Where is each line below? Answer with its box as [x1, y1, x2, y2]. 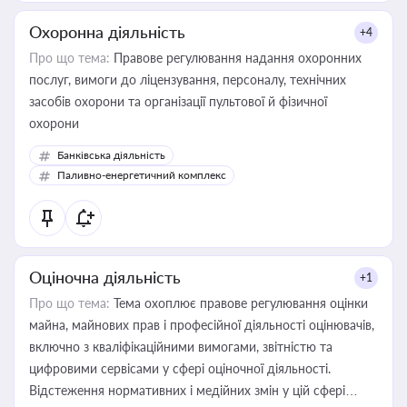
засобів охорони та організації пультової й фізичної [29, 94, 327, 109]
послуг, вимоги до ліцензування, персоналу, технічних [29, 72, 346, 87]
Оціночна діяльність [29, 267, 181, 287]
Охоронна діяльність [29, 22, 185, 42]
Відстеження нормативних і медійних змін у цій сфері [29, 382, 345, 398]
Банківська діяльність [57, 148, 165, 162]
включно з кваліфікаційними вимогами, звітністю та [29, 339, 333, 354]
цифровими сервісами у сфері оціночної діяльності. [29, 361, 331, 376]
